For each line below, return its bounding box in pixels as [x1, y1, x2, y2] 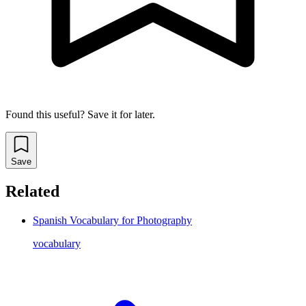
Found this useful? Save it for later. [5, 109, 155, 121]
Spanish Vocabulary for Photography [33, 214, 192, 226]
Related [5, 182, 59, 201]
